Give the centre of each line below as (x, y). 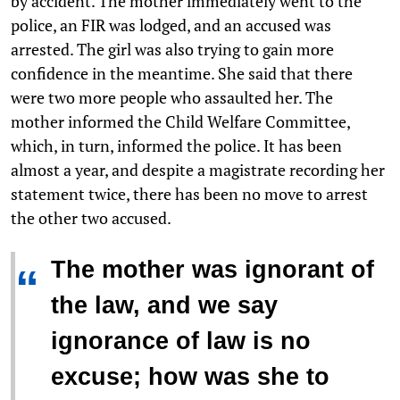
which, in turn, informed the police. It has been (176, 145)
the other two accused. (91, 217)
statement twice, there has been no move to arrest (189, 193)
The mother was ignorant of (212, 269)
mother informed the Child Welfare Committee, (180, 121)
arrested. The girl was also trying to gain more (172, 49)
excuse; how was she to (190, 376)
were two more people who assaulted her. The (172, 97)
